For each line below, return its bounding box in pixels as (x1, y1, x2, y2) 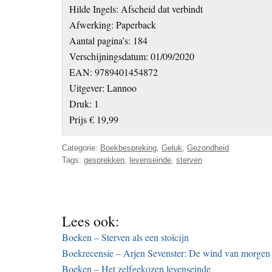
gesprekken (84, 155, 124, 165)
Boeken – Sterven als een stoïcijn (62, 230, 189, 243)
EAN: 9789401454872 (69, 66, 158, 79)
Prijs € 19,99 (69, 113, 119, 126)
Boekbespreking (100, 143, 157, 152)
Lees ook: (62, 211, 120, 231)
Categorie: (62, 143, 100, 152)
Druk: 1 (69, 97, 100, 110)
